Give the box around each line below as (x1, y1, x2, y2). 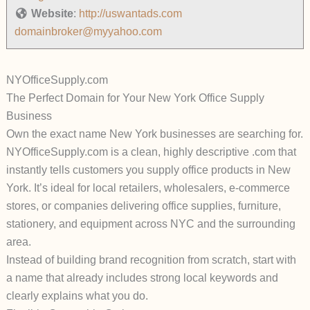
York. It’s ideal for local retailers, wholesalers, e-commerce (6, 182, 290, 194)
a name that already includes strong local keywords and (6, 272, 278, 284)
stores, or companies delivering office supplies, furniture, (6, 200, 281, 212)
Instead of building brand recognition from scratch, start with (6, 254, 296, 266)
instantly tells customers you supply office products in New (6, 164, 291, 176)
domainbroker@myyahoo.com (14, 26, 162, 38)
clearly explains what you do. (6, 290, 148, 302)
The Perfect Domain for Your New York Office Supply (6, 92, 264, 104)
